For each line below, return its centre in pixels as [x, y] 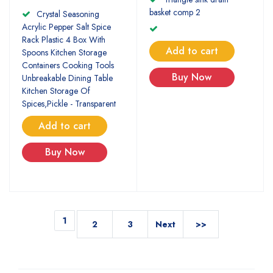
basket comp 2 [175, 12]
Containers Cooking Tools [68, 66]
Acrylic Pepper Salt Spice [66, 27]
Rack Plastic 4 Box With [64, 40]
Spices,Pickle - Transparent [69, 104]
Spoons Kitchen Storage [64, 53]
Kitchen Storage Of [56, 91]
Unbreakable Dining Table [67, 78]
